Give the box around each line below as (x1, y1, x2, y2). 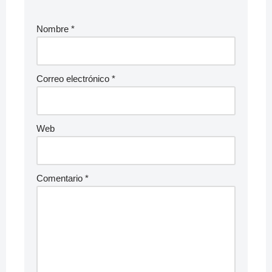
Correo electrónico (36, 73, 112, 84)
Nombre (36, 24, 71, 34)
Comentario (36, 173, 85, 183)
